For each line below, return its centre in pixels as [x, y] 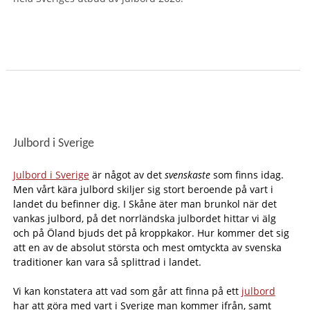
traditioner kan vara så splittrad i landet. [107, 262]
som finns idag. [247, 175]
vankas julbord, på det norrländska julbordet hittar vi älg [144, 218]
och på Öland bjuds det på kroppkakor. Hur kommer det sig [151, 233]
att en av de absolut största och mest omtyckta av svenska [147, 247]
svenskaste [187, 175]
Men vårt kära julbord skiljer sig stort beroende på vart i [143, 189]
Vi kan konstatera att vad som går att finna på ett [127, 291]
